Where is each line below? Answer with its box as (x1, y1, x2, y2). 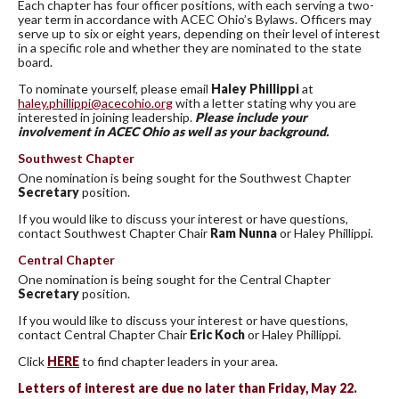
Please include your (195, 109, 307, 125)
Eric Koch (190, 326, 245, 342)
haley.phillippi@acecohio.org (18, 94, 173, 110)
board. (18, 53, 53, 69)
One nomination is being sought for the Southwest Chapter (18, 169, 351, 185)
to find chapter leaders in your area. (79, 353, 281, 369)
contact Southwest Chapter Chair (18, 224, 210, 240)
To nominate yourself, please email (18, 80, 208, 96)
